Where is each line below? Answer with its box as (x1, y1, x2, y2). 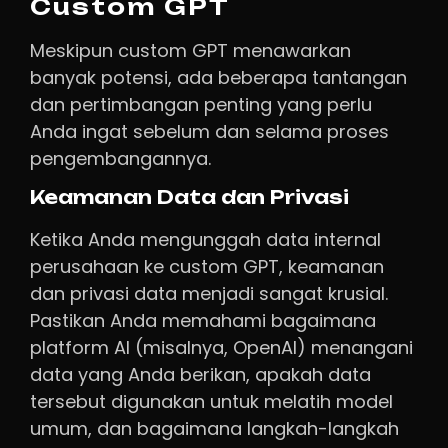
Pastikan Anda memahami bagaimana (30, 308, 376, 334)
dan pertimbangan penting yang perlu (30, 91, 372, 117)
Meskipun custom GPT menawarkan (30, 37, 351, 63)
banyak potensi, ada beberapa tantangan (30, 64, 407, 90)
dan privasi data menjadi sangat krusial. (30, 281, 388, 307)
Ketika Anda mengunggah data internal (30, 227, 381, 253)
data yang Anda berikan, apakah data (30, 362, 371, 388)
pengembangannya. (30, 145, 211, 171)
